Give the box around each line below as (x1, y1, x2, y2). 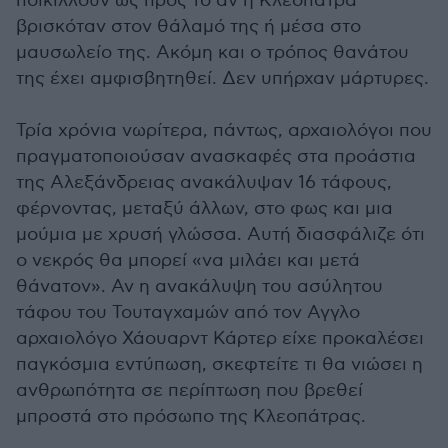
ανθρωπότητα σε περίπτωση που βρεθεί (16, 379, 363, 401)
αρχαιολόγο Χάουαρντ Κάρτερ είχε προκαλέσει (16, 327, 424, 349)
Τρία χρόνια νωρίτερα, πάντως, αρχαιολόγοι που (16, 119, 432, 141)
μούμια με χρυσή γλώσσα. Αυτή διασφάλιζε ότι (16, 223, 425, 245)
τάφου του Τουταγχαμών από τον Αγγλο (16, 301, 360, 323)
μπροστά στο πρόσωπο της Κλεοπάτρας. (16, 405, 366, 427)
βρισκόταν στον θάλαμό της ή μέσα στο (16, 15, 361, 37)
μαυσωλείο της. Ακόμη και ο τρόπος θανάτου (16, 41, 409, 63)
